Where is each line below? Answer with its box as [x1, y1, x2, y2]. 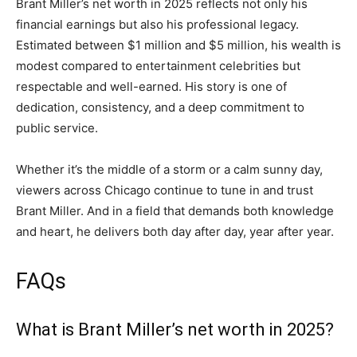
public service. [16, 120, 98, 136]
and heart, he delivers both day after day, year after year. [16, 224, 334, 240]
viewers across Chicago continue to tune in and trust [16, 182, 313, 198]
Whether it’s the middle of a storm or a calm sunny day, [16, 162, 323, 178]
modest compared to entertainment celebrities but [16, 58, 300, 74]
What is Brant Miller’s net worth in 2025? [16, 320, 334, 340]
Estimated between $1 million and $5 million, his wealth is [16, 37, 341, 53]
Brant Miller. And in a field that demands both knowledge [16, 203, 334, 219]
